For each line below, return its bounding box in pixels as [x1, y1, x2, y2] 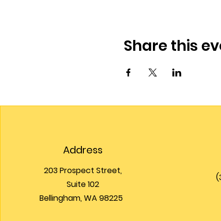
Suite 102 [67, 178, 100, 190]
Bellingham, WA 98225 [39, 192, 127, 204]
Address [63, 143, 103, 157]
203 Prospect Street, [44, 164, 122, 176]
